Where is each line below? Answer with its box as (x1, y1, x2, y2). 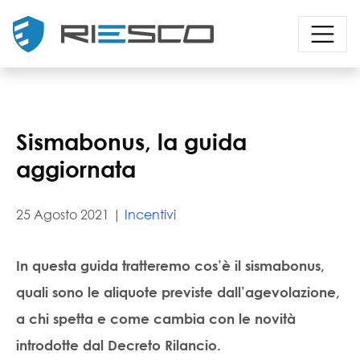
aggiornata (16, 154, 136, 182)
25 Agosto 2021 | (16, 206, 125, 223)
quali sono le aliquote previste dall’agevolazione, (16, 284, 340, 300)
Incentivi (125, 206, 176, 223)
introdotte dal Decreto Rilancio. (16, 337, 221, 353)
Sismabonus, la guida (16, 127, 247, 155)
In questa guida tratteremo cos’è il (16, 258, 245, 273)
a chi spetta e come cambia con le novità (16, 311, 296, 326)
